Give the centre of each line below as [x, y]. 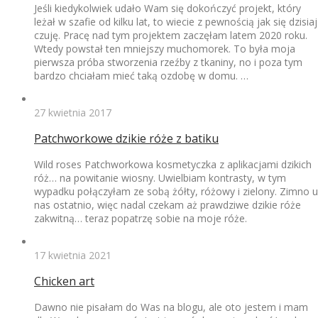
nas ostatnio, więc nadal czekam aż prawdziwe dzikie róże [168, 204]
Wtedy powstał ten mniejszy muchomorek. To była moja [165, 48]
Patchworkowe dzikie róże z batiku [126, 138]
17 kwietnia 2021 [73, 255]
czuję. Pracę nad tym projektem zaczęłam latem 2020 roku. [171, 35]
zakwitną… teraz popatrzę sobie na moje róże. [141, 218]
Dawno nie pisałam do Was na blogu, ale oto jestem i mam [171, 307]
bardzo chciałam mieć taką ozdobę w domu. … [141, 75]
